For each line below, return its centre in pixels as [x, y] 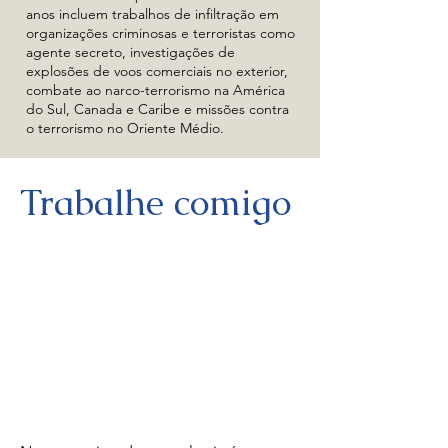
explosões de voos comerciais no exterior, [157, 71]
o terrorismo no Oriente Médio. [127, 128]
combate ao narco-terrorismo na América [155, 90]
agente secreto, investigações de [130, 52]
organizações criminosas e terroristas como [160, 33]
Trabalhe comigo [155, 202]
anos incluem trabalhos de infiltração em [152, 14]
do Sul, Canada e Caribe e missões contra [157, 109]
